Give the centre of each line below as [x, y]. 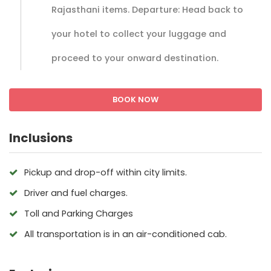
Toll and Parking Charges [79, 213]
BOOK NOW [135, 99]
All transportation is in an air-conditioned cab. [126, 234]
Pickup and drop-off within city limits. [106, 172]
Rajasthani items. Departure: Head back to [147, 9]
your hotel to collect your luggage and [139, 34]
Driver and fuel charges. [76, 193]
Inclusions [41, 138]
